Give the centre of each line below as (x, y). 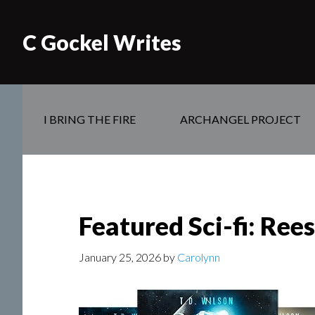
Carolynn (199, 257)
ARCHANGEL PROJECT (240, 119)
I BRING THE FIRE (90, 119)
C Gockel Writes (102, 42)
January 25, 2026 (120, 257)
